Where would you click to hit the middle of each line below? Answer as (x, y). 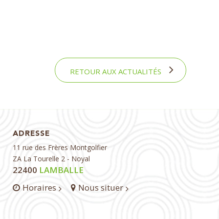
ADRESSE (32, 134)
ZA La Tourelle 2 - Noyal (52, 159)
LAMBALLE (61, 170)
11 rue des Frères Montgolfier (60, 148)
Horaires (40, 188)
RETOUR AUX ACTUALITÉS (116, 72)
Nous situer (101, 188)
